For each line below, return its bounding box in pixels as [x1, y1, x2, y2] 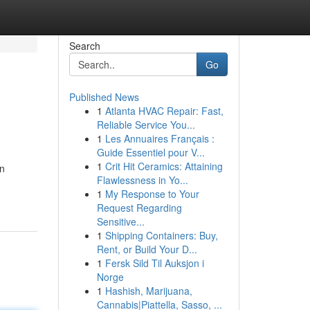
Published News [69, 90, 139, 104]
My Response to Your [104, 187, 199, 201]
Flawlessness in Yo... [96, 173, 188, 187]
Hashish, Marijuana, [104, 284, 192, 298]
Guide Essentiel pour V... [96, 145, 205, 159]
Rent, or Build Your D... [96, 242, 197, 256]
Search [69, 39, 100, 53]
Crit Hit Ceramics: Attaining [104, 159, 223, 173]
